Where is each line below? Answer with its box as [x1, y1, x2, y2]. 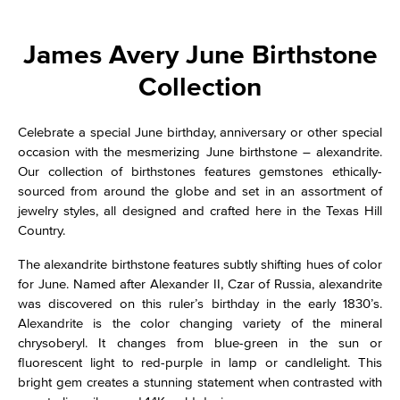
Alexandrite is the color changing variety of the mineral [18, 313, 382, 332]
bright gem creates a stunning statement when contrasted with [18, 372, 382, 391]
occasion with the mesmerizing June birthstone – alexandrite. [18, 142, 382, 161]
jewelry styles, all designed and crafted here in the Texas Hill [18, 201, 382, 220]
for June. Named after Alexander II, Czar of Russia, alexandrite [18, 274, 382, 293]
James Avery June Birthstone [22, 35, 378, 73]
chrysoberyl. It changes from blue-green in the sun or [18, 333, 382, 352]
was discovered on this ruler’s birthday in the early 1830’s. [18, 294, 382, 312]
